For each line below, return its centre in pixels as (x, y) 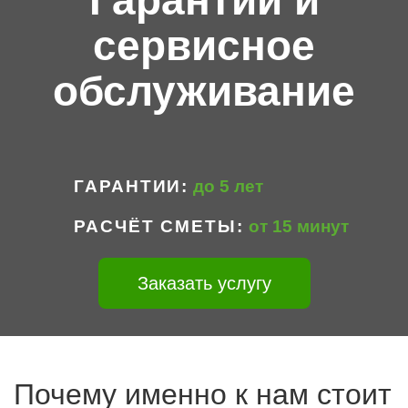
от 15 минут (298, 226)
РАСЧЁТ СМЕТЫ (155, 226)
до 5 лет (229, 186)
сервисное (204, 46)
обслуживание (204, 91)
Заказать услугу (204, 283)
